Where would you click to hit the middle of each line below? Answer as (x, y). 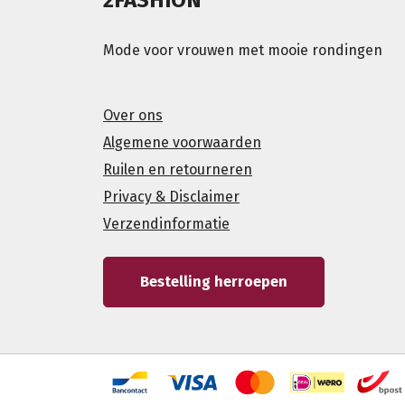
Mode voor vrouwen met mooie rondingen (243, 50)
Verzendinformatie (166, 223)
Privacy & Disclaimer (171, 196)
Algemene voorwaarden (182, 142)
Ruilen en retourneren (178, 169)
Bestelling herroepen (214, 281)
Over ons (133, 115)
